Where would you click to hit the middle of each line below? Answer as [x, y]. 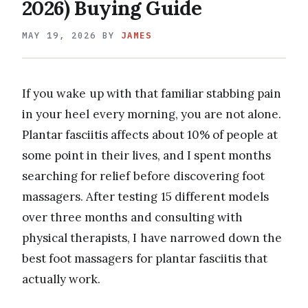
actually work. [62, 279]
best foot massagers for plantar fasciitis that [145, 258]
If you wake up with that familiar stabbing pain [152, 93]
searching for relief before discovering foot [143, 176]
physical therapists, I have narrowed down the [152, 238]
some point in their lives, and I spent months [147, 155]
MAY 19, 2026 [59, 35]
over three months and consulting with [132, 217]
